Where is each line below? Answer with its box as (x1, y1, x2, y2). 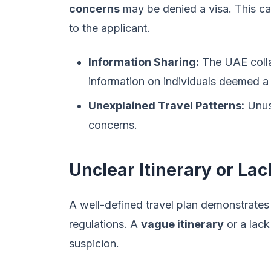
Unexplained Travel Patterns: (88, 99, 244, 112)
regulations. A (69, 218, 141, 230)
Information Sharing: (88, 56, 199, 68)
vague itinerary (141, 218, 224, 230)
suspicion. (69, 237, 119, 250)
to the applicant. (69, 22, 150, 34)
